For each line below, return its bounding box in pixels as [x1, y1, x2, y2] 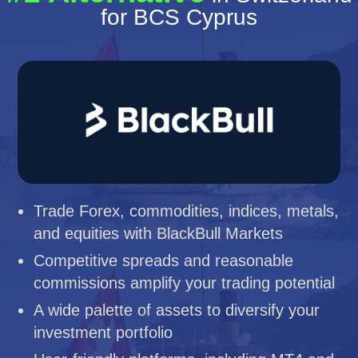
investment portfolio [34, 324, 173, 341]
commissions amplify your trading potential [34, 274, 336, 292]
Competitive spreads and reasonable [34, 252, 294, 269]
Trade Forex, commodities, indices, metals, [34, 202, 340, 220]
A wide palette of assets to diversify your [34, 301, 320, 319]
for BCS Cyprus [101, 5, 257, 30]
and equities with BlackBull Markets [34, 225, 284, 242]
